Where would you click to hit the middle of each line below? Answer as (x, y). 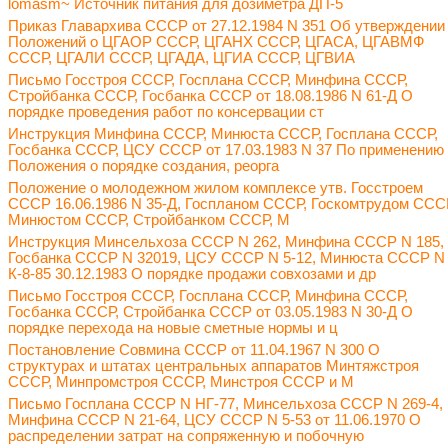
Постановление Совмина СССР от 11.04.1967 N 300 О (194, 349)
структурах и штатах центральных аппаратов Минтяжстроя (213, 365)
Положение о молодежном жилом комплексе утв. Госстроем (215, 187)
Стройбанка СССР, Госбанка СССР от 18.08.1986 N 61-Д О (210, 95)
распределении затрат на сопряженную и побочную (186, 435)
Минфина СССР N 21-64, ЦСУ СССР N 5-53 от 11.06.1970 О (214, 419)
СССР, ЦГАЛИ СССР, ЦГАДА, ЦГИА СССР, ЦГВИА (181, 57)
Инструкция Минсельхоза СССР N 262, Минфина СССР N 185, (226, 241)
